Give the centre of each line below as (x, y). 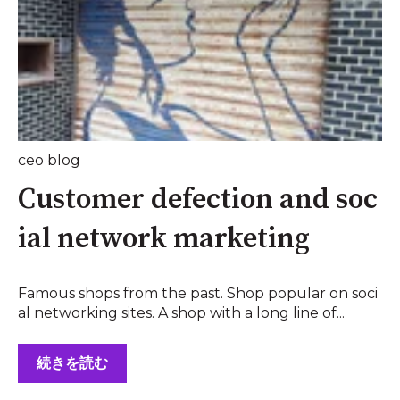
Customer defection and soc (198, 200)
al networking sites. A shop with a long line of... (181, 313)
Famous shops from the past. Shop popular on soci (198, 294)
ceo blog (49, 160)
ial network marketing (164, 240)
